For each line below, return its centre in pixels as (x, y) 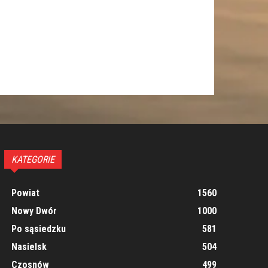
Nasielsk (29, 247)
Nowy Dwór (34, 211)
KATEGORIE (33, 159)
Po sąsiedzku (38, 229)
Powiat (25, 193)
